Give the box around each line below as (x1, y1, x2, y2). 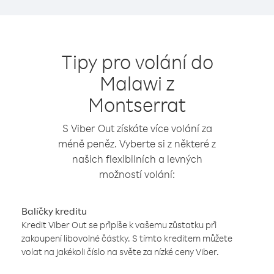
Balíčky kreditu (21, 205, 87, 217)
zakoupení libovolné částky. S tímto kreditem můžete (21, 232, 232, 244)
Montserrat (88, 92, 186, 117)
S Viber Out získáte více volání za (62, 122, 212, 135)
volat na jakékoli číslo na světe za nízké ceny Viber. (21, 246, 219, 257)
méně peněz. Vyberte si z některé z (58, 137, 216, 150)
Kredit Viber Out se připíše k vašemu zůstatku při (21, 219, 217, 231)
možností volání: (99, 168, 175, 180)
